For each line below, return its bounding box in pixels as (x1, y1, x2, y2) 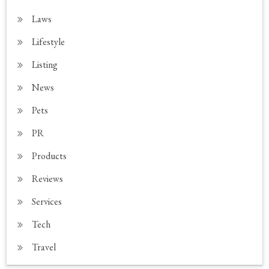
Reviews (32, 172, 64, 185)
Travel (32, 240, 56, 253)
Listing (32, 58, 58, 71)
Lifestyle (32, 35, 65, 48)
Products (32, 149, 67, 162)
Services (32, 195, 62, 208)
